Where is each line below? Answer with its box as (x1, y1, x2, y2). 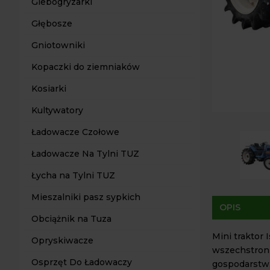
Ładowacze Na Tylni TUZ (31, 148, 139, 159)
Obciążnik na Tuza (31, 213, 111, 224)
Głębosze (31, 18, 72, 29)
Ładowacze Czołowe (31, 127, 119, 137)
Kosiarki (31, 83, 66, 94)
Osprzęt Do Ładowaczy (31, 257, 132, 268)
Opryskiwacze (31, 235, 93, 246)
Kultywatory (31, 105, 83, 116)
